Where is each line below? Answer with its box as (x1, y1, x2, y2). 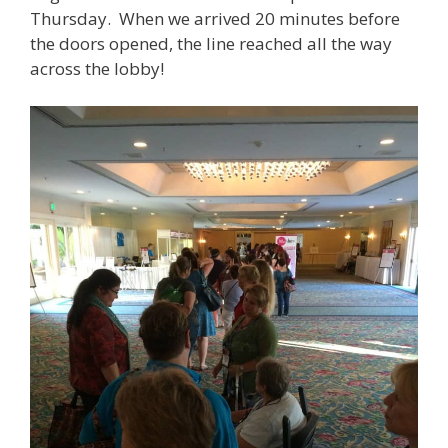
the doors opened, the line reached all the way (30, 31, 392, 55)
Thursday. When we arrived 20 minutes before (30, 6, 400, 30)
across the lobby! (30, 56, 164, 80)
